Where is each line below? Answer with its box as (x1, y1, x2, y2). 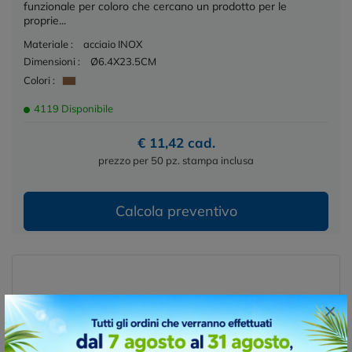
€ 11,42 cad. (137, 134, 215, 151)
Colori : (24, 73, 55, 86)
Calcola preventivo (115, 201, 237, 220)
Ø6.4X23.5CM (90, 54, 156, 68)
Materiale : (24, 37, 73, 50)
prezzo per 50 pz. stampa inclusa (98, 153, 254, 167)
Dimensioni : (24, 54, 80, 68)
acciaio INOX (83, 37, 142, 50)
